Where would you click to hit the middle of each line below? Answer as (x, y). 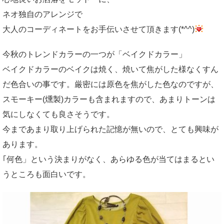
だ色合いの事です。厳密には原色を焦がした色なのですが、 (110, 84)
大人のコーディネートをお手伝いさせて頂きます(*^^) (98, 29)
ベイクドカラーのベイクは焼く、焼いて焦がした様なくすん (110, 69)
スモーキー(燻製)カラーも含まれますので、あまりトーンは (109, 99)
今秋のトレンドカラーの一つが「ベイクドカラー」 (94, 54)
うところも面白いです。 (46, 174)
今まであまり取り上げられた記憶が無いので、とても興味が (110, 129)
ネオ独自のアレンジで (42, 14)
